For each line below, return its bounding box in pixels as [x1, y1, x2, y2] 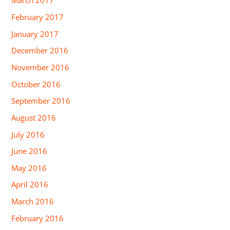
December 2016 [11, 45, 69, 56]
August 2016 [11, 112, 56, 123]
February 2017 [11, 12, 64, 23]
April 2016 [11, 179, 49, 190]
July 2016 [11, 129, 45, 140]
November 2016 [11, 62, 70, 72]
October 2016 [11, 79, 61, 89]
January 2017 [11, 28, 59, 39]
